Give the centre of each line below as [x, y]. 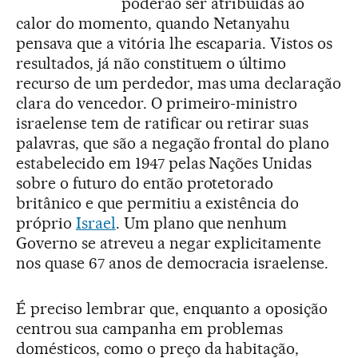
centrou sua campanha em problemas [150, 328]
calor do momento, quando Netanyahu [153, 23]
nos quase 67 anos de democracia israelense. [173, 263]
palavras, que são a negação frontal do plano [173, 143]
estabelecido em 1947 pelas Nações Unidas [164, 163]
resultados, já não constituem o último [151, 63]
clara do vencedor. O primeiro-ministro [157, 103]
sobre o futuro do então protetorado [145, 183]
